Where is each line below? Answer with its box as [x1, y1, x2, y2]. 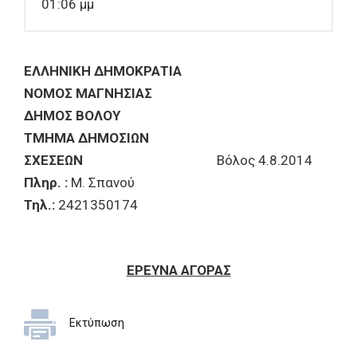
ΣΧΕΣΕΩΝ [24, 152, 217, 168]
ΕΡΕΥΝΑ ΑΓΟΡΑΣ [126, 262, 231, 278]
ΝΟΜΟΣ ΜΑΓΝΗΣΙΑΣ [24, 85, 152, 101]
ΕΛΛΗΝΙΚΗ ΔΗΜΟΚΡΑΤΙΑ [24, 63, 182, 79]
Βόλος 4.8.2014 [217, 152, 312, 168]
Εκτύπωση [69, 316, 124, 329]
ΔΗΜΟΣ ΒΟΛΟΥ [24, 108, 120, 124]
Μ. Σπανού [68, 175, 135, 190]
